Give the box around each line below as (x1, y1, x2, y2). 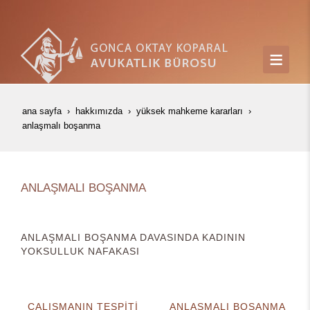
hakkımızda (75, 107, 122, 116)
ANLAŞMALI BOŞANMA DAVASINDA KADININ (21, 232, 246, 243)
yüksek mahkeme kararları (136, 107, 243, 116)
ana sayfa (22, 107, 62, 116)
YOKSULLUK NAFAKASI (21, 246, 140, 257)
